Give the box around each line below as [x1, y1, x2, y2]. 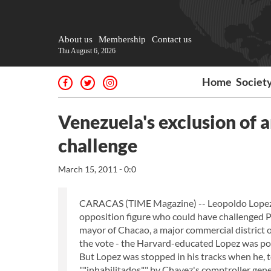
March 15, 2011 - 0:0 [58, 164, 136, 174]
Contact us [152, 34, 192, 44]
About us [58, 34, 93, 44]
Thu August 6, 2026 [58, 47, 116, 55]
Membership [99, 34, 146, 44]
